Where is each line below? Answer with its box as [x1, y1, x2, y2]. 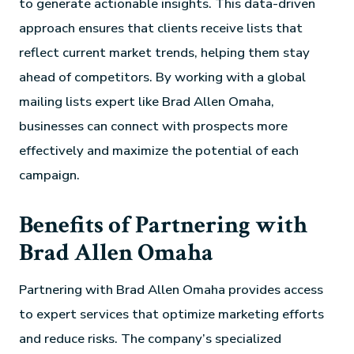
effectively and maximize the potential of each [19, 141, 299, 160]
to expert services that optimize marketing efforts [19, 304, 325, 323]
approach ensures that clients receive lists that [19, 18, 303, 37]
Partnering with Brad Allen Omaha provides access [19, 280, 324, 299]
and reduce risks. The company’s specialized [19, 329, 282, 348]
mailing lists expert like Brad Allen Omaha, [19, 92, 275, 111]
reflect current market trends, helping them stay [19, 43, 311, 62]
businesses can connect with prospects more [19, 116, 288, 135]
